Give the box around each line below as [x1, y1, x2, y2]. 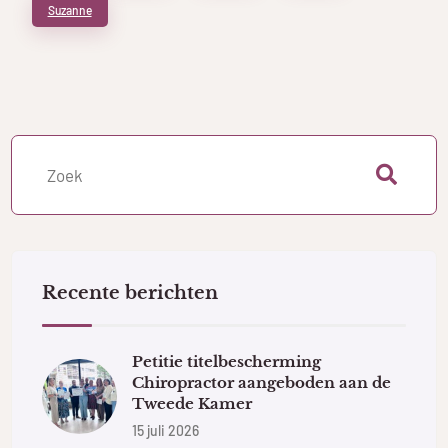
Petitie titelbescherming [132, 351, 322, 371]
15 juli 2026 [132, 421, 200, 439]
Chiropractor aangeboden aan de [132, 372, 392, 392]
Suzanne [47, 2, 92, 17]
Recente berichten [42, 281, 219, 304]
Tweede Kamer [132, 393, 253, 413]
